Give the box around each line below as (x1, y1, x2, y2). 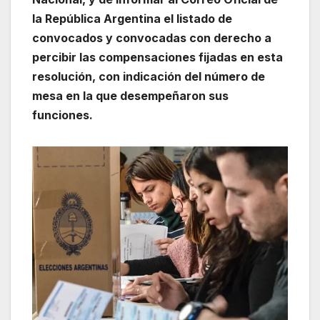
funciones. (32, 107, 93, 122)
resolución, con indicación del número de (32, 69, 265, 84)
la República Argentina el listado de (32, 11, 232, 26)
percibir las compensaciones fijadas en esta (32, 49, 283, 64)
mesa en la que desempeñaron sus (32, 88, 229, 103)
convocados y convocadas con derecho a (32, 30, 271, 45)
